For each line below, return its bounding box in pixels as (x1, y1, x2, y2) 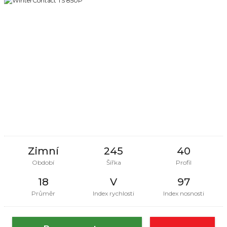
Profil (176, 158, 192, 166)
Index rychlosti (93, 189, 134, 197)
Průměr (31, 189, 55, 197)
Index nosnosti (163, 189, 205, 197)
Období (32, 158, 55, 166)
